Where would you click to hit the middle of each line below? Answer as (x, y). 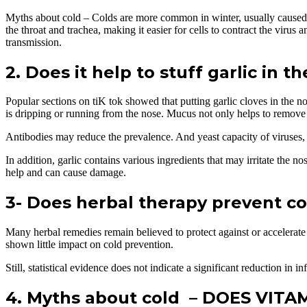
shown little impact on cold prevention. (89, 245)
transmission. (34, 42)
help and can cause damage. (66, 173)
